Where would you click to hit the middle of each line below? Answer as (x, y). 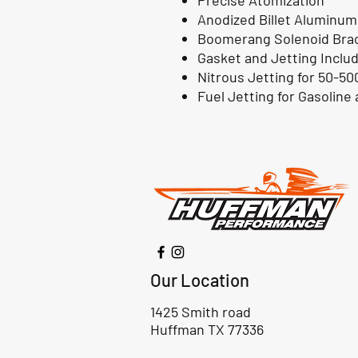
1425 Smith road (202, 312)
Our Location (200, 280)
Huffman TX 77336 (207, 330)
